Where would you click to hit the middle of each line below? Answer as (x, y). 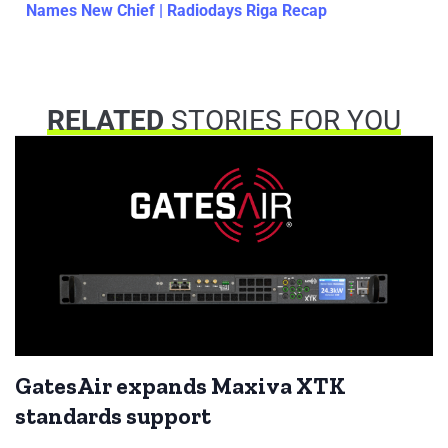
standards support (113, 416)
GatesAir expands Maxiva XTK (180, 386)
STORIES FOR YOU (282, 121)
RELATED (105, 121)
